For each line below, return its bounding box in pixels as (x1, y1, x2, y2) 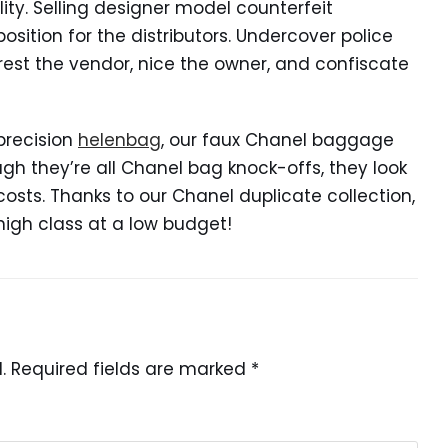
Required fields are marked (11, 357, 251, 381)
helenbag (78, 128, 161, 152)
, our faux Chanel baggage (161, 128, 394, 152)
